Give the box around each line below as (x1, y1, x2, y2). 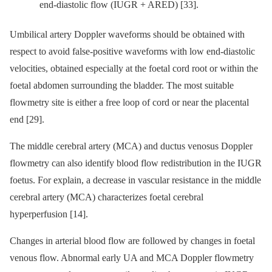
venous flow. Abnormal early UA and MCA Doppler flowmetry (10, 253, 254, 263)
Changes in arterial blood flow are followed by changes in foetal (10, 236, 255, 246)
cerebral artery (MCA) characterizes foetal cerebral (10, 192, 203, 203)
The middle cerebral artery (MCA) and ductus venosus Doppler (10, 141, 253, 152)
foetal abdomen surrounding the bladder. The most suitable (10, 80, 234, 91)
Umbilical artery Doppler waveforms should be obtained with (10, 29, 245, 40)
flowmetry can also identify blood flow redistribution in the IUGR (10, 158, 262, 169)
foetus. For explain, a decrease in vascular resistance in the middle (10, 175, 261, 186)
